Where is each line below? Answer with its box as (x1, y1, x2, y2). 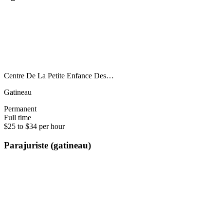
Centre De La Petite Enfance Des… (4, 72, 114, 80)
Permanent (4, 105, 36, 113)
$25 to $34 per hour (4, 122, 65, 131)
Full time (4, 113, 31, 122)
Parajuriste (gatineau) (4, 140, 91, 151)
